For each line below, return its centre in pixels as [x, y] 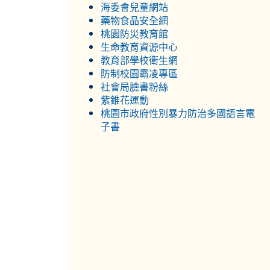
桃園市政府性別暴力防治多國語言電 [178, 113]
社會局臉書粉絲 [134, 87]
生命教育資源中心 [139, 47]
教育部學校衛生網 [139, 60]
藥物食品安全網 [134, 20]
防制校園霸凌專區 [139, 74]
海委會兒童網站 [134, 7]
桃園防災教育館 [134, 34]
